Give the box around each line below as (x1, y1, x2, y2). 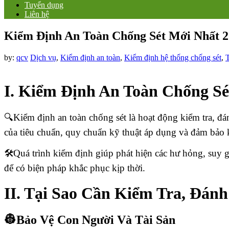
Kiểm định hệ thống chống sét (124, 53, 221, 62)
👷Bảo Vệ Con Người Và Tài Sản (4, 213, 175, 227)
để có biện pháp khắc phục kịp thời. (4, 163, 145, 174)
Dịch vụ (30, 53, 56, 62)
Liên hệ (25, 9, 49, 18)
